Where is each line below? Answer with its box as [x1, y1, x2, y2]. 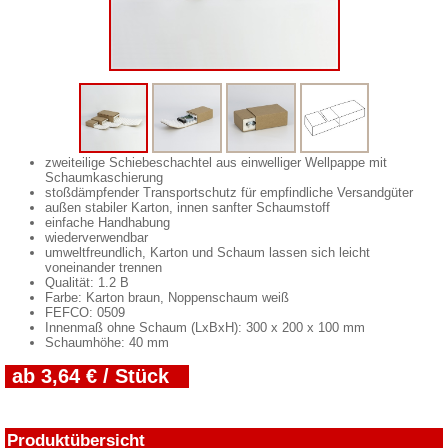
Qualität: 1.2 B [45, 274, 129, 290]
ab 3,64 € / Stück [12, 364, 169, 387]
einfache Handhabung [45, 214, 170, 230]
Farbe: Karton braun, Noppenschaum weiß [45, 289, 289, 305]
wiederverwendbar [45, 229, 148, 245]
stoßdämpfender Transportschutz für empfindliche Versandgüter [45, 184, 413, 200]
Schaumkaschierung [45, 169, 163, 185]
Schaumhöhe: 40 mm [45, 334, 169, 350]
